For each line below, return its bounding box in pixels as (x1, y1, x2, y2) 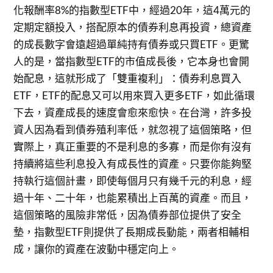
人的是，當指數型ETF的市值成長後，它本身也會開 (13, 54, 250, 68)
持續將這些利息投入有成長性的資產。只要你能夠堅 (13, 157, 252, 170)
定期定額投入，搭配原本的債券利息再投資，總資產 (13, 20, 252, 34)
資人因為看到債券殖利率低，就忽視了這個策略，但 (13, 122, 252, 136)
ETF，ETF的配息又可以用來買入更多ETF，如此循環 (13, 88, 255, 102)
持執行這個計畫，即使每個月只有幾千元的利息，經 (13, 174, 252, 187)
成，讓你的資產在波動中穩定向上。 (13, 242, 180, 255)
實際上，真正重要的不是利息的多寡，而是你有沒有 (13, 140, 252, 153)
